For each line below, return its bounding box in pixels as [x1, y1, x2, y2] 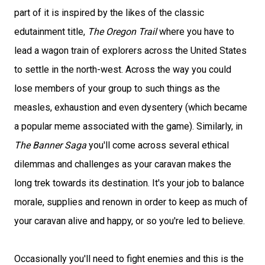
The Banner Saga [14, 140, 86, 151]
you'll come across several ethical [86, 140, 229, 151]
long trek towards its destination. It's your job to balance [14, 177, 244, 189]
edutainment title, [14, 26, 88, 37]
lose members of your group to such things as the [14, 83, 220, 94]
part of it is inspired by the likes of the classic [14, 7, 204, 18]
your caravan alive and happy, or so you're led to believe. [14, 215, 245, 227]
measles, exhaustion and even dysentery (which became [14, 102, 247, 113]
